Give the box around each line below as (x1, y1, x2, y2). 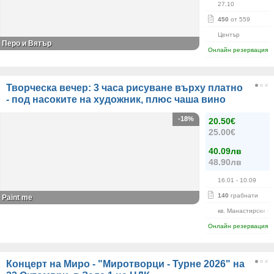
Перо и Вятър (2, 39, 51, 48)
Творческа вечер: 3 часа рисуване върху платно (6, 83, 243, 93)
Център (218, 31, 240, 38)
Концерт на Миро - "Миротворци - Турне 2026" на (6, 259, 245, 269)
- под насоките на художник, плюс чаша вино (6, 94, 226, 105)
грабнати (229, 192, 258, 199)
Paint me (2, 193, 32, 202)
